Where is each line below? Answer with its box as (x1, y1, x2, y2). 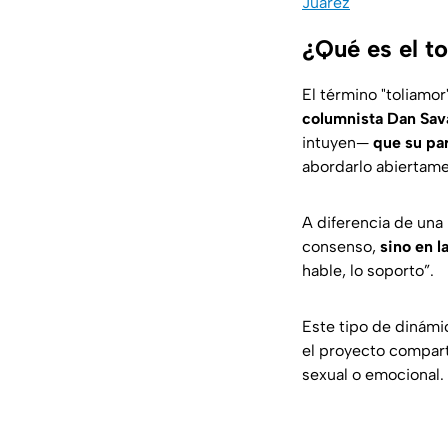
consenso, (302, 237, 380, 257)
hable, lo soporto (302, 261, 424, 281)
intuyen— (302, 133, 373, 153)
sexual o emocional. (302, 365, 444, 385)
